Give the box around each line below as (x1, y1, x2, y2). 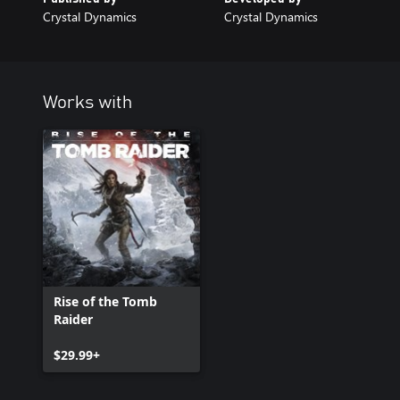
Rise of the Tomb (54, 293, 157, 310)
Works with (43, 94, 132, 112)
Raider (54, 311, 93, 328)
